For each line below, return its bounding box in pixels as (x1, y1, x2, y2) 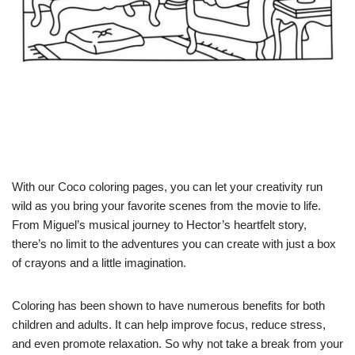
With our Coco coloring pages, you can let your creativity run (12, 180, 323, 194)
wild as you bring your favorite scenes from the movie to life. (12, 199, 321, 213)
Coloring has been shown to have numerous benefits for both (12, 299, 325, 313)
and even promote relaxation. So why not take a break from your (12, 337, 343, 351)
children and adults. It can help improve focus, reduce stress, (12, 318, 326, 332)
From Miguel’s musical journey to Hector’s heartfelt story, (12, 218, 307, 232)
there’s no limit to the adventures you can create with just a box (12, 237, 336, 251)
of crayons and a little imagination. (12, 256, 186, 270)
